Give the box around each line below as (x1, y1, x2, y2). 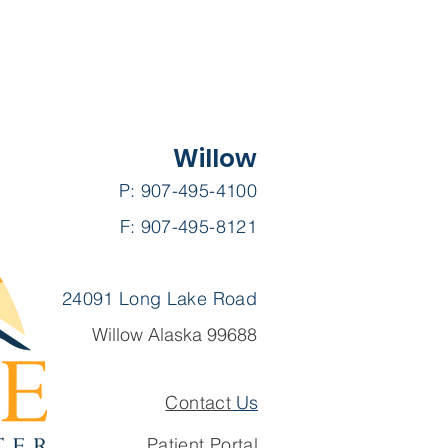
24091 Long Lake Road (61, 287, 257, 310)
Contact (165, 391, 231, 414)
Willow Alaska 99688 (92, 323, 257, 346)
